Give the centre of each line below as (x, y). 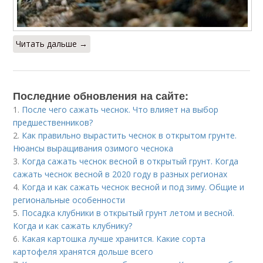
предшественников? (53, 123)
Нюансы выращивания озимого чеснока (93, 149)
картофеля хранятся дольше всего (83, 252)
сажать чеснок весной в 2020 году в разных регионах (120, 174)
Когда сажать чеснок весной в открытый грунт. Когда (130, 161)
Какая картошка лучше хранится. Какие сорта (114, 239)
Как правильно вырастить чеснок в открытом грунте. (129, 136)
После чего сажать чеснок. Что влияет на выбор (120, 110)
